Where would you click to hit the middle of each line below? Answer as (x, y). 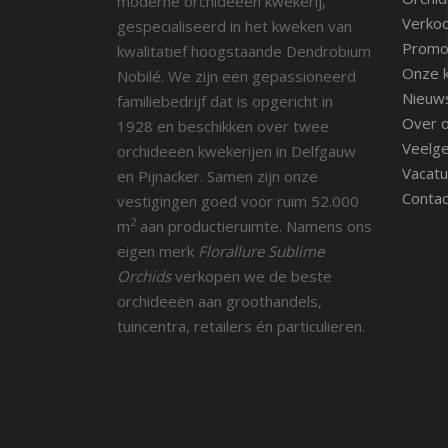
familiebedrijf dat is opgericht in (225, 100)
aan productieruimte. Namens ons (254, 225)
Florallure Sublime (261, 250)
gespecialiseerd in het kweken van (234, 25)
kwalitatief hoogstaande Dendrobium (244, 50)
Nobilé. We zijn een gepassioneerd (236, 75)
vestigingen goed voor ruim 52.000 (238, 200)
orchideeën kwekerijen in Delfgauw (236, 150)
